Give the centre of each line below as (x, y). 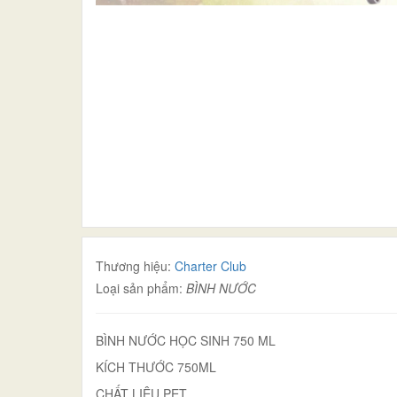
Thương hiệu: (135, 265)
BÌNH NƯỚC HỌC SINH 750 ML (186, 340)
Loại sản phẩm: (141, 288)
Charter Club (210, 265)
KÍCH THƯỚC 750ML (156, 366)
